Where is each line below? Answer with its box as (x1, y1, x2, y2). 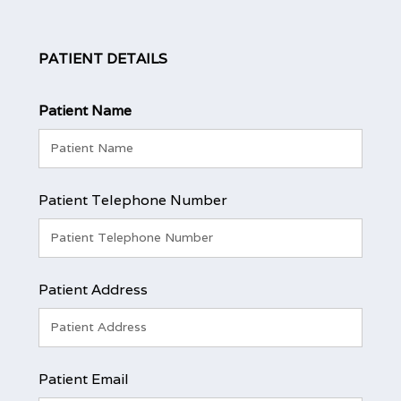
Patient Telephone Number (38, 190, 227, 209)
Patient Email (38, 369, 129, 388)
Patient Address (38, 279, 148, 299)
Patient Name (38, 100, 132, 120)
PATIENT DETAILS (38, 48, 167, 68)
